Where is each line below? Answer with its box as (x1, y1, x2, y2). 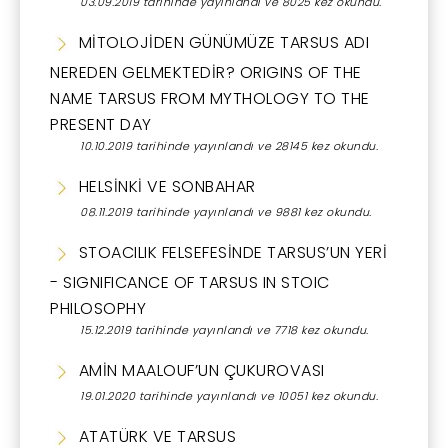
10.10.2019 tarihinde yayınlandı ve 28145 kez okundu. (80, 137, 378, 154)
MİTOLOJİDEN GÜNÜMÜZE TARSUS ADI (74, 30, 369, 54)
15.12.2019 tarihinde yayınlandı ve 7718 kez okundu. (80, 321, 369, 338)
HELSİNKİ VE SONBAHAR (74, 174, 256, 198)
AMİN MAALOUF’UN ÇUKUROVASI (74, 358, 325, 382)
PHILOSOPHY (50, 296, 146, 320)
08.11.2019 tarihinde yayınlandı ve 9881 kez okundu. (80, 203, 372, 220)
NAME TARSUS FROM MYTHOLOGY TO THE (50, 86, 370, 110)
